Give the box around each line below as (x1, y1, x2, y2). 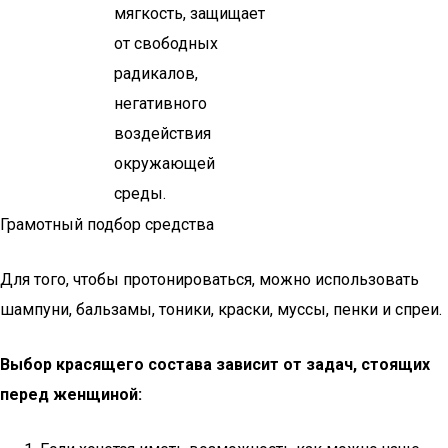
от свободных (114, 34, 218, 53)
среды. (114, 184, 166, 203)
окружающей (114, 154, 215, 173)
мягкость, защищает (114, 4, 265, 23)
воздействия (114, 124, 211, 143)
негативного (114, 94, 207, 113)
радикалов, (114, 64, 198, 83)
